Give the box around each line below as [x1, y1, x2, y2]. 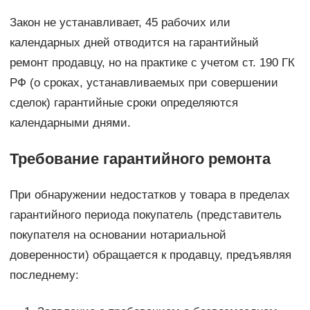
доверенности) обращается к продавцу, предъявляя [9, 248, 291, 262]
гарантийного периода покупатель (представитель [9, 208, 282, 222]
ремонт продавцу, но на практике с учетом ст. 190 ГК [9, 56, 295, 70]
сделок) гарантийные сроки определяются [9, 96, 238, 110]
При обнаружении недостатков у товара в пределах [9, 188, 290, 202]
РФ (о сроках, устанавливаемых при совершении [9, 76, 278, 90]
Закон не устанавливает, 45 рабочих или [9, 16, 230, 30]
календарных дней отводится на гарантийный [9, 36, 259, 50]
